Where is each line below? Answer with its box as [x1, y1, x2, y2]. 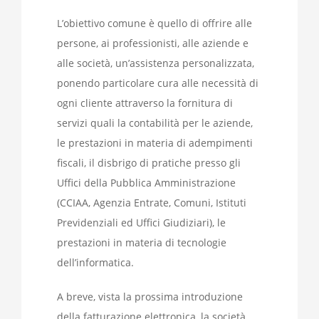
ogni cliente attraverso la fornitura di [57, 96, 233, 110]
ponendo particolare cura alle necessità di [57, 76, 258, 90]
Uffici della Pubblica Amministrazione [57, 176, 236, 190]
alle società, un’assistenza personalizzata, [57, 56, 254, 70]
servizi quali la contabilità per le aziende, [57, 116, 253, 130]
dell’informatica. [57, 256, 134, 270]
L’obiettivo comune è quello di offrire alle [57, 16, 252, 31]
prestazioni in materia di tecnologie [57, 236, 226, 250]
